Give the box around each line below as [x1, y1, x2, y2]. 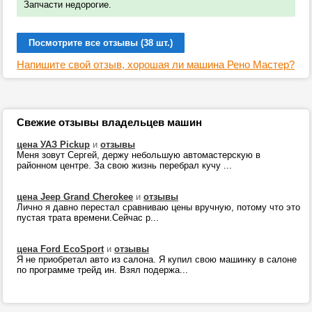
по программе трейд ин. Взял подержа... [17, 265, 188, 275]
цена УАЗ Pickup [17, 139, 90, 150]
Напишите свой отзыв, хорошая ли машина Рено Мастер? [17, 58, 295, 70]
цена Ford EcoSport [17, 244, 104, 254]
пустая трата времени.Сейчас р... [17, 212, 159, 223]
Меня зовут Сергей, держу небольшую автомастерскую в [17, 150, 260, 160]
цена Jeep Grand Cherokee [17, 192, 133, 202]
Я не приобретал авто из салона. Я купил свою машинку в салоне [17, 254, 297, 265]
